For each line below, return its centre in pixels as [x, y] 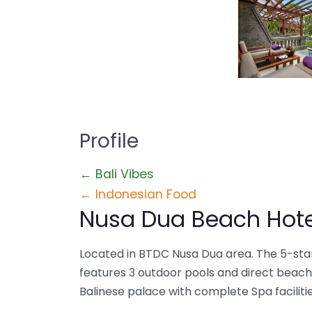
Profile [109, 141]
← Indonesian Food [138, 194]
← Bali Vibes [117, 174]
